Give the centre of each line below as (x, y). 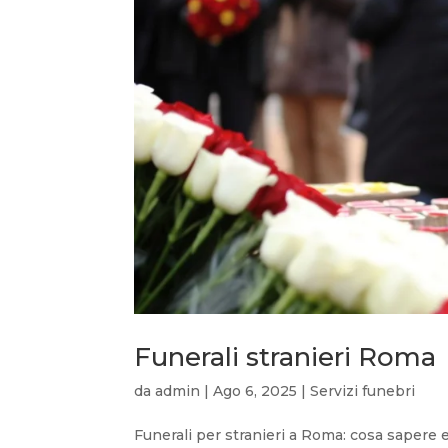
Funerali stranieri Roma (285, 356)
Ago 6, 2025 (255, 390)
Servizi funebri (363, 390)
